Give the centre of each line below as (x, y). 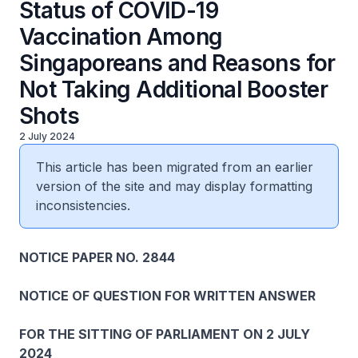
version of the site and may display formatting (174, 186)
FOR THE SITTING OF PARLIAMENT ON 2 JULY (165, 334)
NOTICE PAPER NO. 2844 (97, 257)
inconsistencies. (83, 205)
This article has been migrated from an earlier (175, 167)
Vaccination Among (121, 37)
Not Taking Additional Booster (174, 89)
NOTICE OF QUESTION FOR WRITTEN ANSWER (167, 296)
